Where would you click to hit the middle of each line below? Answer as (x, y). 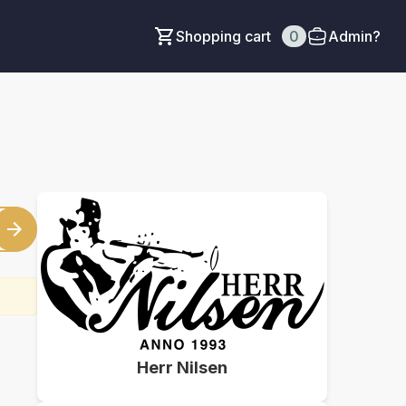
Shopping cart (225, 36)
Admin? (354, 36)
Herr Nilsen (182, 367)
